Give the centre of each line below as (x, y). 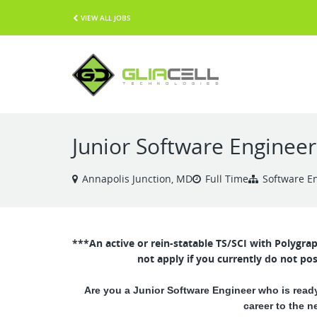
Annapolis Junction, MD (137, 179)
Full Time (227, 179)
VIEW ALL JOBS (106, 17)
